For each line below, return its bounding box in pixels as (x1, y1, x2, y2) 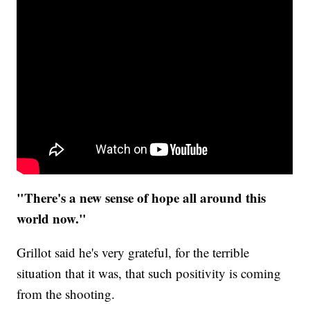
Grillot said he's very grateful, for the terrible (17, 244, 250, 262)
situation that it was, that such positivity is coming (17, 264, 282, 282)
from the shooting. (17, 285, 120, 303)
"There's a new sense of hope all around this (17, 188, 266, 208)
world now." (17, 209, 91, 228)
